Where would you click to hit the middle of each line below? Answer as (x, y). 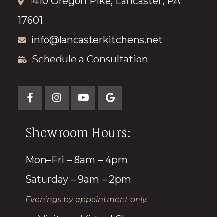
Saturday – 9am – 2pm (78, 179)
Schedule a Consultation (90, 59)
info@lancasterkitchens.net (97, 40)
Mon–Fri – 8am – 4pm (77, 160)
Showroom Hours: (78, 134)
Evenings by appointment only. (87, 200)
